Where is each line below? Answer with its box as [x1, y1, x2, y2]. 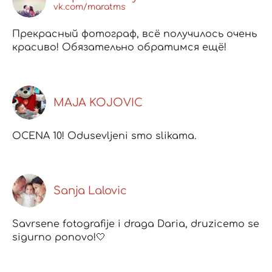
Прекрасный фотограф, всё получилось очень [12, 29, 257, 40]
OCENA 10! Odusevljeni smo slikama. [12, 130, 196, 141]
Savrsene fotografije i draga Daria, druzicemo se [12, 218, 259, 229]
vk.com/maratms [53, 2, 126, 12]
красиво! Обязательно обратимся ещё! [12, 42, 226, 53]
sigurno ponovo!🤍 [12, 231, 106, 243]
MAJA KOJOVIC [53, 96, 143, 109]
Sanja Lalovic [53, 184, 127, 197]
